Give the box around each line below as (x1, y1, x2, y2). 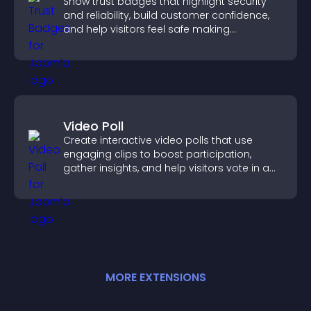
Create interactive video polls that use (63, 133, 253, 147)
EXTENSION (139, 269, 199, 285)
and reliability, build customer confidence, (63, 8, 269, 22)
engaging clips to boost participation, (63, 147, 251, 161)
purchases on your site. (63, 36, 180, 50)
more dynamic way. (63, 175, 162, 189)
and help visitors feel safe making (63, 22, 230, 36)
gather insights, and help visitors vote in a (63, 161, 269, 175)
